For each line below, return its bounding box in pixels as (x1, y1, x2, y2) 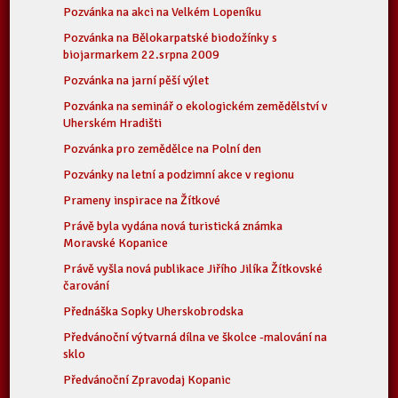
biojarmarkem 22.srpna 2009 (63, 47, 220, 62)
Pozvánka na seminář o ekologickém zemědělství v (63, 99, 328, 114)
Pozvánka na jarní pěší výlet (63, 73, 210, 88)
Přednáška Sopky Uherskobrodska (63, 304, 244, 319)
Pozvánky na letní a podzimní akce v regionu (63, 167, 295, 182)
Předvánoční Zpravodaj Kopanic (63, 372, 232, 387)
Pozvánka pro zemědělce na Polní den (63, 141, 262, 156)
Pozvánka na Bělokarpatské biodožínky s (63, 30, 278, 45)
